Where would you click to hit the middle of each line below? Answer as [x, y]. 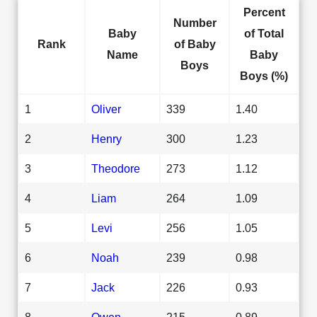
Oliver [106, 109]
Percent [264, 12]
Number [195, 22]
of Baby [195, 44]
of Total [264, 33]
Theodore [116, 168]
